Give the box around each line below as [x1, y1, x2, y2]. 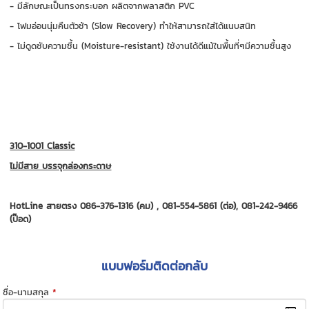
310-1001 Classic [10, 139, 75, 152]
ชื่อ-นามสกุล [3, 285, 50, 299]
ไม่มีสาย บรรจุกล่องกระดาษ [10, 159, 112, 172]
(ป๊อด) [10, 212, 32, 226]
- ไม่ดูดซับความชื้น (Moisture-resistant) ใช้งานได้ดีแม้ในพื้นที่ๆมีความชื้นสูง [10, 39, 292, 52]
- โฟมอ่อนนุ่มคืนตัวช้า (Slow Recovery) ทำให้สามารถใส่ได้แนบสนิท [10, 19, 257, 32]
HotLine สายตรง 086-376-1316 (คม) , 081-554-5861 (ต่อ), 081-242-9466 [10, 199, 298, 212]
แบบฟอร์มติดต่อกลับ [101, 256, 208, 275]
